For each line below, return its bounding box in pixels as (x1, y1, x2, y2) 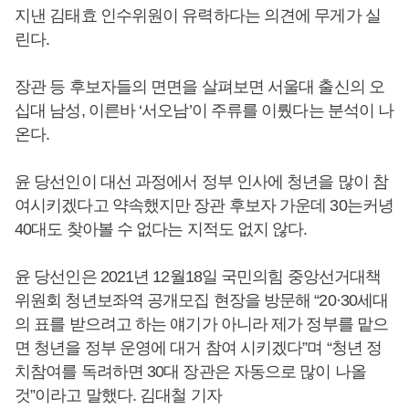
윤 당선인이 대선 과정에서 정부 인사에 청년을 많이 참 (15, 173, 389, 192)
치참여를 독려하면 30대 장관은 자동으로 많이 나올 (15, 362, 366, 382)
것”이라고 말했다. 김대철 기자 (15, 386, 222, 405)
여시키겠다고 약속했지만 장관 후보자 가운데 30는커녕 (15, 196, 393, 215)
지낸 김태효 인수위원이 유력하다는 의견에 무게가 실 (15, 6, 381, 26)
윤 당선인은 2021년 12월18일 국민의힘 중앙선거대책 (15, 267, 382, 287)
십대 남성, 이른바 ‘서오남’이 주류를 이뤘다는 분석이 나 (15, 101, 394, 121)
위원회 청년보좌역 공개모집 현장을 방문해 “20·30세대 (15, 291, 389, 310)
